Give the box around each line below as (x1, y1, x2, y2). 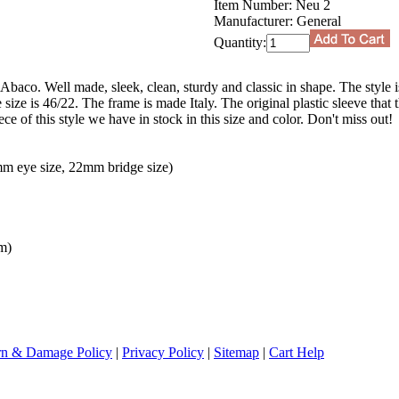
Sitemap (214, 345, 259, 360)
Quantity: (214, 34, 266, 50)
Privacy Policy (122, 345, 204, 360)
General (297, 12, 341, 28)
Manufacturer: (214, 12, 293, 28)
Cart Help (269, 345, 324, 360)
